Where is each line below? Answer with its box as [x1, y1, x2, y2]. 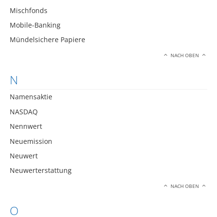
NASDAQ [10, 107, 38, 116]
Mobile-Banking [10, 20, 61, 30]
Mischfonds [10, 5, 47, 15]
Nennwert [10, 122, 42, 131]
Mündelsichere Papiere [10, 35, 85, 45]
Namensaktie [10, 92, 52, 102]
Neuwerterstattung [10, 166, 72, 175]
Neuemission [10, 136, 52, 146]
